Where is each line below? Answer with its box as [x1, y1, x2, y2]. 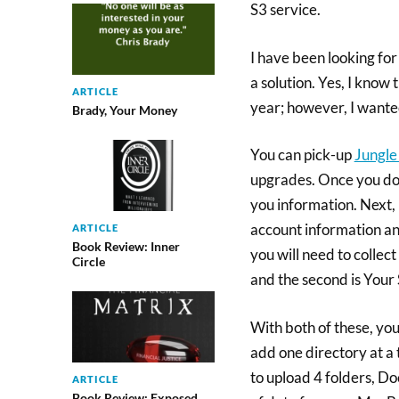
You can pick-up [249, 145, 354, 164]
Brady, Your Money [71, 102, 177, 118]
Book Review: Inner [71, 239, 180, 254]
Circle [71, 254, 105, 269]
